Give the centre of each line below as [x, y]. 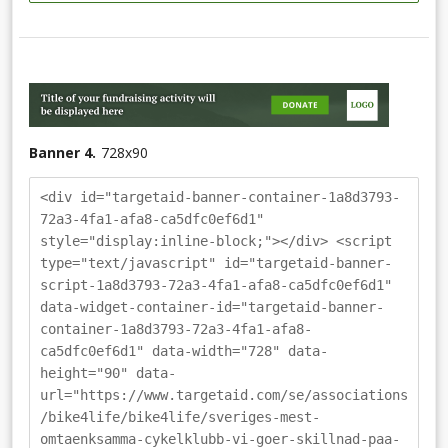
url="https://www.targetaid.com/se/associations [224, 394]
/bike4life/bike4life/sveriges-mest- [180, 416]
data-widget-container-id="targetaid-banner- [212, 306]
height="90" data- [108, 372]
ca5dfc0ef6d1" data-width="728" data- [184, 350]
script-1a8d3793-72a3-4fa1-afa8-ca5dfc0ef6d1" [216, 284]
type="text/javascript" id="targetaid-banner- [216, 262]
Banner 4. [62, 152]
